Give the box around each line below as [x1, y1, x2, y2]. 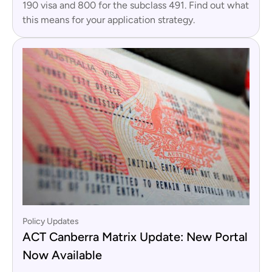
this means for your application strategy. [22, 13, 195, 25]
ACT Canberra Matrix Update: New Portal [22, 229, 248, 244]
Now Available [22, 247, 102, 262]
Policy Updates [22, 216, 79, 226]
